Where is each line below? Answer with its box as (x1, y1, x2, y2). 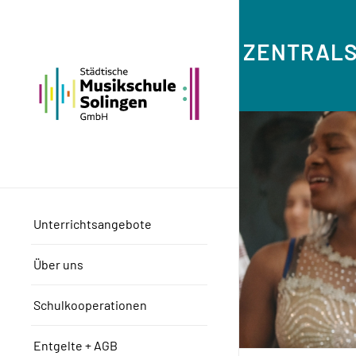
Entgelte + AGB (33, 337, 118, 353)
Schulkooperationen (33, 296, 147, 312)
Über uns (33, 256, 83, 272)
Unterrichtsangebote (33, 215, 152, 231)
